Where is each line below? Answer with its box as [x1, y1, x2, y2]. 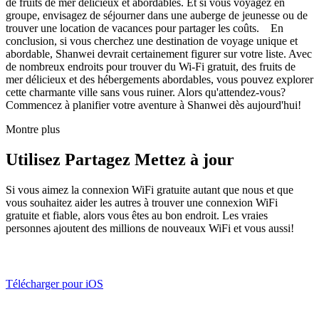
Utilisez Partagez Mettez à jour [6, 150, 234, 169]
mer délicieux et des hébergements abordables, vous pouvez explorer [6, 73, 313, 85]
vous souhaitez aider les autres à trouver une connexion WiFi [6, 196, 278, 209]
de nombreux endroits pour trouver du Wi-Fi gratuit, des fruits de [6, 60, 296, 73]
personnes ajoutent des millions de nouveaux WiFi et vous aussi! [6, 221, 294, 234]
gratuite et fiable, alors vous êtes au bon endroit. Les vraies [6, 209, 268, 221]
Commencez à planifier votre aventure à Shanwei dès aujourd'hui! [6, 98, 301, 111]
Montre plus [6, 122, 60, 135]
